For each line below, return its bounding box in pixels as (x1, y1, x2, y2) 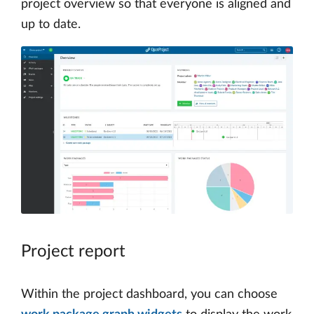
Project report (21, 243, 125, 260)
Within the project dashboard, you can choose (21, 287, 278, 301)
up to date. (21, 18, 81, 31)
